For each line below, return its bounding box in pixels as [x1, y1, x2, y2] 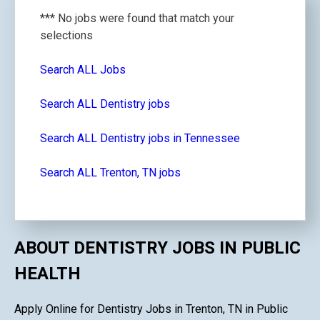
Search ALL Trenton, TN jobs [40, 166, 181, 179]
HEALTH [14, 263, 81, 284]
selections [40, 29, 93, 42]
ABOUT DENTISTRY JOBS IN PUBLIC [14, 237, 301, 258]
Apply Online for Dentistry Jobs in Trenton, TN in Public [14, 301, 288, 316]
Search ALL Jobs [40, 63, 126, 76]
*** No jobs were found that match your [40, 11, 234, 25]
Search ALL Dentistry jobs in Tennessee [40, 131, 240, 145]
